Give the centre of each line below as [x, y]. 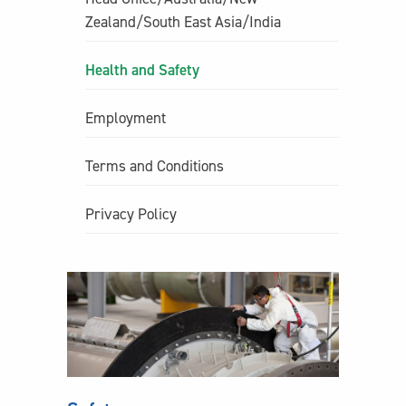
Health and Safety [142, 70]
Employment [126, 118]
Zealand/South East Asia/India [183, 22]
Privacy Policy [131, 214]
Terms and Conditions [155, 166]
